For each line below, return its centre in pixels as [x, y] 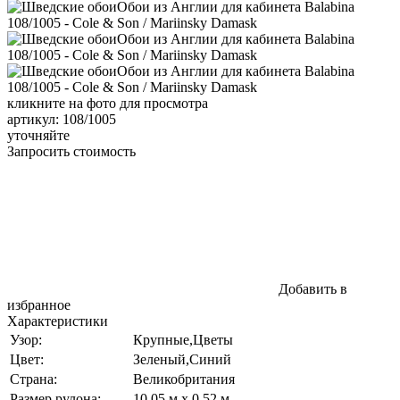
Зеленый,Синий [182, 359]
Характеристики [58, 321]
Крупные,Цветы [183, 339]
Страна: [33, 379]
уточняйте [38, 135]
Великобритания [184, 379]
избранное [39, 304]
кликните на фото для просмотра [108, 103]
